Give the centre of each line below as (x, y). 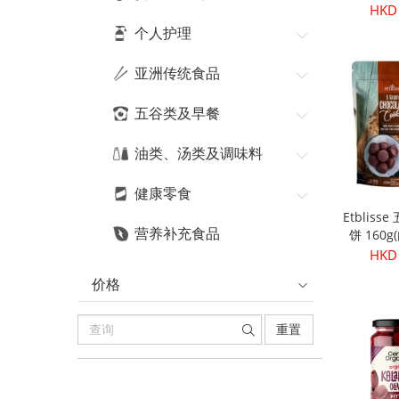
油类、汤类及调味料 (199, 153)
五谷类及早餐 (177, 113)
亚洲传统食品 (177, 73)
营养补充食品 (177, 233)
